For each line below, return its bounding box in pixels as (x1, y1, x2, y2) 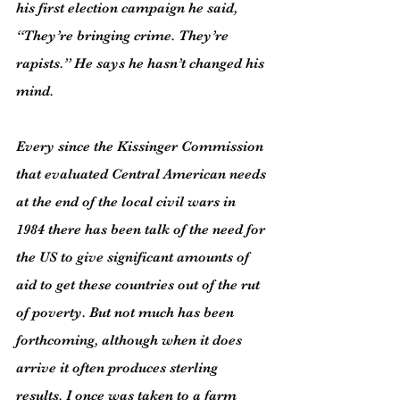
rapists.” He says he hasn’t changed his (16, 55, 268, 71)
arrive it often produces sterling (16, 360, 221, 376)
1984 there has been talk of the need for (16, 221, 269, 237)
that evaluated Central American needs (16, 166, 270, 182)
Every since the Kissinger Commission (16, 138, 267, 154)
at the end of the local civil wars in (16, 194, 239, 210)
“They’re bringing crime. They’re (16, 28, 232, 44)
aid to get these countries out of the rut (16, 277, 263, 293)
